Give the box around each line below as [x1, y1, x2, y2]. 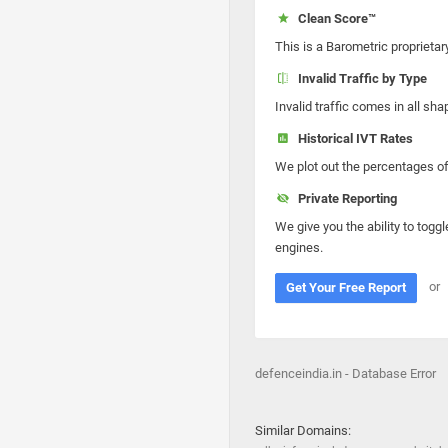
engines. [275, 240, 323, 255]
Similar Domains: [255, 423, 351, 438]
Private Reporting [291, 191, 397, 206]
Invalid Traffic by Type [291, 71, 427, 86]
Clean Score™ [291, 11, 376, 26]
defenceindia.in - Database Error [255, 366, 436, 381]
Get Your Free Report [286, 280, 406, 295]
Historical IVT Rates [291, 131, 413, 146]
